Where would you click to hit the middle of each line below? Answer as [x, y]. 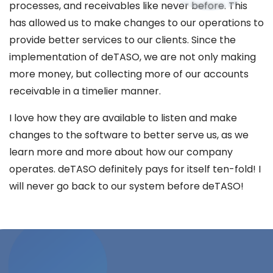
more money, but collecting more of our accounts [129, 74]
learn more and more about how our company [121, 152]
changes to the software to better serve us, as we [129, 135]
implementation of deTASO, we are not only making [133, 57]
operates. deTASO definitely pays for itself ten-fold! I [135, 169]
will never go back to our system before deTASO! [126, 186]
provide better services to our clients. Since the [122, 40]
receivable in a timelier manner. [85, 91]
